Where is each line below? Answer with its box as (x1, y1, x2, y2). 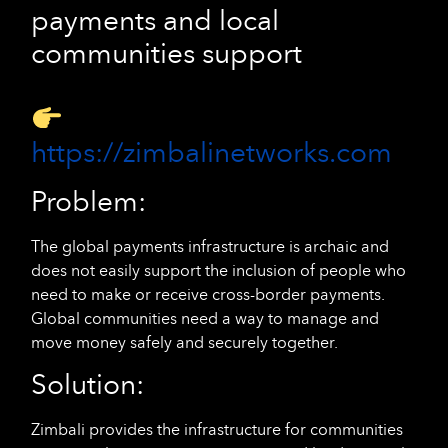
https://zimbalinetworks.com (31, 135, 392, 170)
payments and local (31, 3, 279, 38)
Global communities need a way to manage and (31, 308, 379, 328)
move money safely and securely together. (31, 332, 338, 352)
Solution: (31, 368, 144, 403)
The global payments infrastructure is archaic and (31, 236, 389, 256)
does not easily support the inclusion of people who (31, 260, 406, 280)
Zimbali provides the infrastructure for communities (31, 420, 403, 440)
